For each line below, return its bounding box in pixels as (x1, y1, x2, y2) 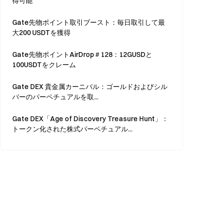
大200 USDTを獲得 (12, 28, 71, 37)
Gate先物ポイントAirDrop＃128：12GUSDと (12, 50, 152, 59)
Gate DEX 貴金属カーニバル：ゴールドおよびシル (12, 82, 167, 91)
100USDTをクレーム (12, 60, 76, 69)
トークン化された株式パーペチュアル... (12, 125, 132, 133)
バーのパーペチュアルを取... (12, 92, 98, 101)
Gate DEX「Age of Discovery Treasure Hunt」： (12, 114, 168, 123)
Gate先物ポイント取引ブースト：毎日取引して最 (12, 18, 165, 27)
